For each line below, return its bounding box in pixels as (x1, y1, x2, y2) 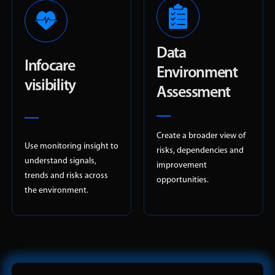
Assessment (157, 84, 230, 101)
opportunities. (157, 175, 209, 185)
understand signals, (24, 156, 96, 166)
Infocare (24, 58, 75, 75)
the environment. (24, 185, 88, 195)
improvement (157, 160, 207, 170)
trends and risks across (24, 171, 108, 180)
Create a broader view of (157, 131, 246, 141)
